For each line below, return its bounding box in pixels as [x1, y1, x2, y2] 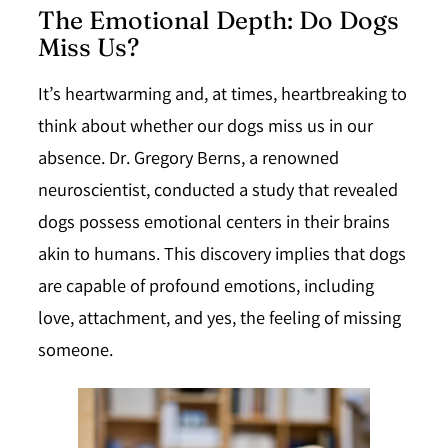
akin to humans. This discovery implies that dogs [38, 243, 406, 271]
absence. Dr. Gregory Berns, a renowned [38, 147, 339, 175]
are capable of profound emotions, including [38, 275, 374, 303]
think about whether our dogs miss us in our [38, 115, 373, 143]
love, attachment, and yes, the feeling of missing [38, 307, 401, 335]
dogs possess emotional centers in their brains [38, 211, 390, 239]
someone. [38, 339, 113, 367]
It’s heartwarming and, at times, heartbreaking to [38, 83, 407, 111]
